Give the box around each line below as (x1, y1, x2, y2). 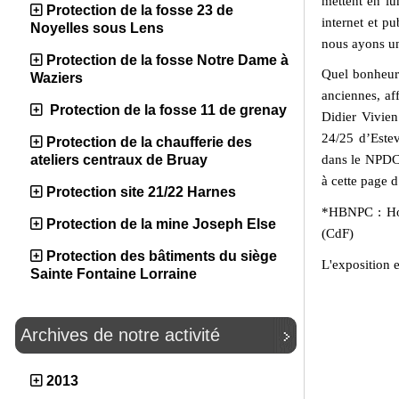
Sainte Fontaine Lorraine (30, 266, 197, 281)
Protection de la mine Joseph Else (46, 216, 276, 232)
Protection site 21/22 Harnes (46, 184, 236, 199)
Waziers (30, 70, 83, 85)
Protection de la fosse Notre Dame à (46, 53, 289, 68)
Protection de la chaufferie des (46, 134, 252, 150)
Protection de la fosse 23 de (46, 3, 233, 18)
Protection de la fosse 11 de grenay (46, 102, 287, 118)
